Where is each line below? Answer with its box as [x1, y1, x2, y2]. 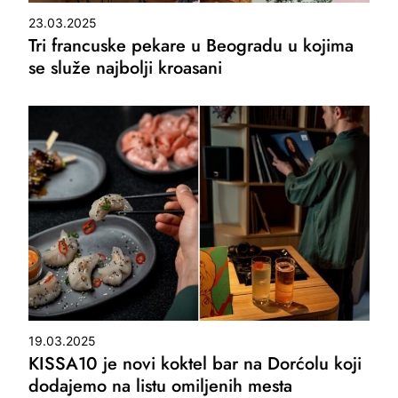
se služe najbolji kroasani [28, 55, 223, 82]
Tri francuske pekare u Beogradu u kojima [28, 33, 354, 60]
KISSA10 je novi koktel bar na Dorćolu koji [28, 351, 362, 378]
